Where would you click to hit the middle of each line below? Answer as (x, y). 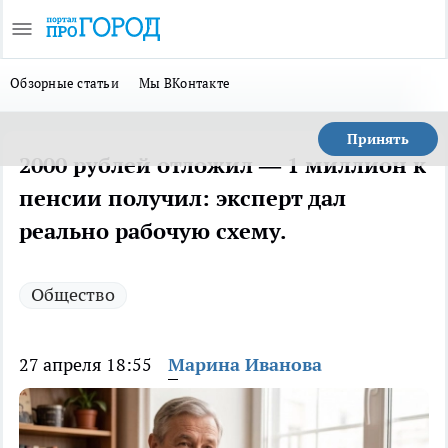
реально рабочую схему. (153, 231)
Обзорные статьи (65, 83)
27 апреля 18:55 (85, 364)
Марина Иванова (245, 364)
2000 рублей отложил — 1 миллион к (222, 165)
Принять (378, 139)
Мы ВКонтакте (185, 83)
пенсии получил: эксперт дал (182, 198)
